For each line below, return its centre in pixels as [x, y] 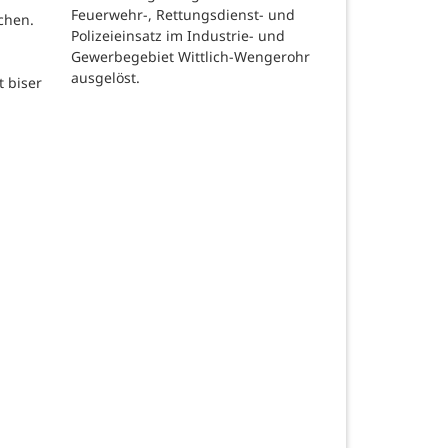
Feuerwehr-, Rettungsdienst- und [183, 15]
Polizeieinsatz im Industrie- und [178, 36]
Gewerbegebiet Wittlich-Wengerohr [190, 57]
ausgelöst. [107, 78]
